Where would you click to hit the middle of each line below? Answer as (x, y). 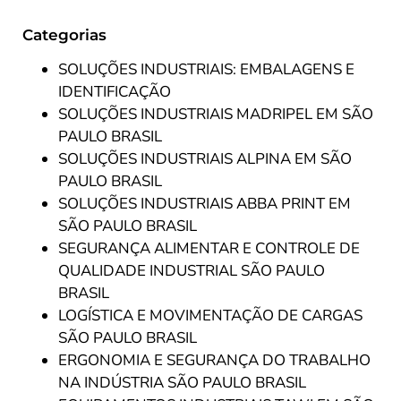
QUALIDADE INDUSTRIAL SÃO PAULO (192, 271)
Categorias (64, 35)
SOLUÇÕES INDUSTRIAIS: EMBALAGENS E (206, 69)
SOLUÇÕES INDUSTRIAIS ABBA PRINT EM (205, 204)
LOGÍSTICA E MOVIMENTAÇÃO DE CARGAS (210, 316)
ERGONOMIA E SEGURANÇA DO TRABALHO (214, 360)
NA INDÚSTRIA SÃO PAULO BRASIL (182, 383)
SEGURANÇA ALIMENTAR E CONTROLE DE (209, 248)
